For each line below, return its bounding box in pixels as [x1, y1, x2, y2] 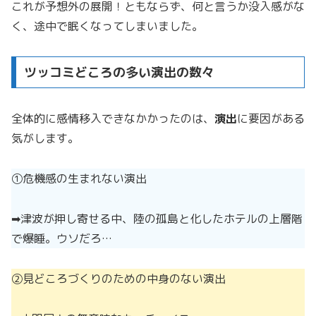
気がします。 [11, 130, 79, 147]
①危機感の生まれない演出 [11, 171, 147, 187]
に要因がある [237, 111, 305, 127]
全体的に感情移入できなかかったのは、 [11, 111, 214, 127]
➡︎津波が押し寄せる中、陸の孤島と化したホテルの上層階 [11, 211, 303, 227]
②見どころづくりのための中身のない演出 [11, 270, 226, 286]
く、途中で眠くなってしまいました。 [11, 18, 203, 34]
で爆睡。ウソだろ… [11, 231, 112, 247]
